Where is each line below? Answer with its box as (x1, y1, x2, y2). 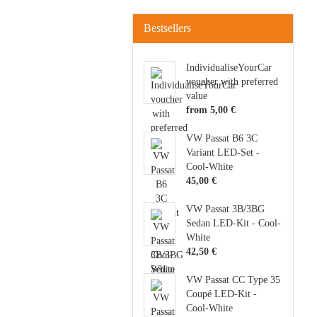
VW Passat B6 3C (186, 133, 258, 144)
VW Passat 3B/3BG (186, 204, 265, 214)
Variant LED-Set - (186, 147, 260, 158)
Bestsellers (144, 22, 191, 34)
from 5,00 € (186, 105, 236, 115)
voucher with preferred (186, 76, 279, 87)
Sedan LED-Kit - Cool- (186, 218, 282, 229)
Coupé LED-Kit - (186, 289, 258, 299)
